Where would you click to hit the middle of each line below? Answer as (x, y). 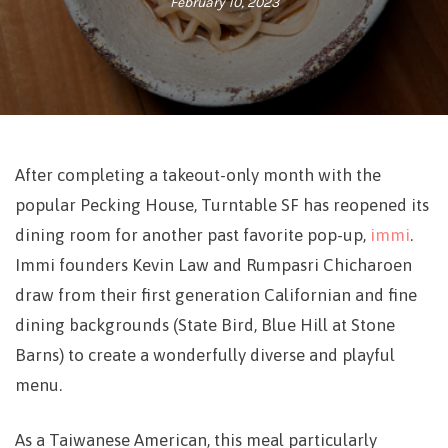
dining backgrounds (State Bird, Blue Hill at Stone (205, 325)
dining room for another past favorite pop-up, (192, 235)
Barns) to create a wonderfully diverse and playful (205, 355)
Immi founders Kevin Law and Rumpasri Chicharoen (213, 265)
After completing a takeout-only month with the (198, 175)
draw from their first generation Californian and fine (216, 295)
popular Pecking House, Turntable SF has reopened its (222, 205)
